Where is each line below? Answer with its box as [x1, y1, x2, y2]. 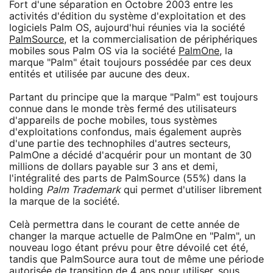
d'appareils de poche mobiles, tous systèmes [9, 115, 217, 126]
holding [9, 185, 46, 195]
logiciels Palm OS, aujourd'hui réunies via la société [9, 23, 245, 33]
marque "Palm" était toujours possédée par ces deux [9, 57, 252, 68]
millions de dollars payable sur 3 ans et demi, [9, 161, 218, 172]
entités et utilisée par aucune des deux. [9, 69, 190, 79]
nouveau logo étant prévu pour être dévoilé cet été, [9, 243, 248, 253]
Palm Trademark [46, 185, 121, 195]
